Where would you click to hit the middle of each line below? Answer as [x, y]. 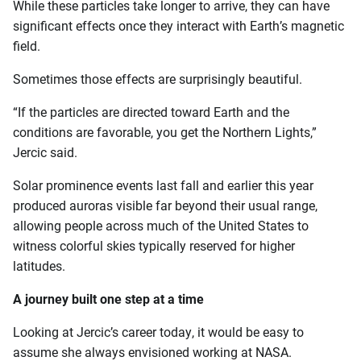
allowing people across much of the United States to [161, 226]
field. [27, 46]
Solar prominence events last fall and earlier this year [163, 185]
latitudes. [39, 266]
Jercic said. [45, 152]
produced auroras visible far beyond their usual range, [165, 205]
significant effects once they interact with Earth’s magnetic [178, 26]
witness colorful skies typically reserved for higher [154, 246]
